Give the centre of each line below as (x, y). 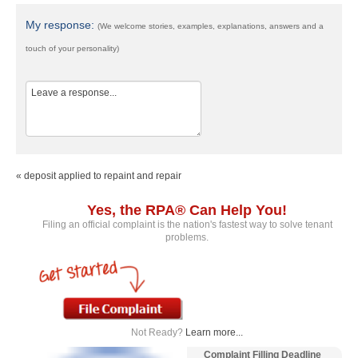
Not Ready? (158, 332)
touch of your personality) (72, 48)
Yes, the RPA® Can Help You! (187, 210)
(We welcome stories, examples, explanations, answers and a (211, 26)
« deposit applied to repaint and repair (99, 175)
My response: (62, 24)
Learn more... (214, 332)
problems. (187, 237)
